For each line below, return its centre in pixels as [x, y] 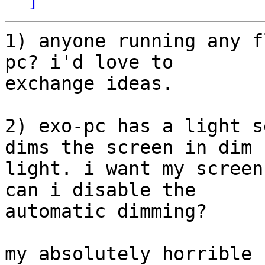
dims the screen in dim [134, 148]
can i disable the [106, 190]
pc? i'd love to [95, 62]
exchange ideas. [89, 84]
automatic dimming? [106, 211]
